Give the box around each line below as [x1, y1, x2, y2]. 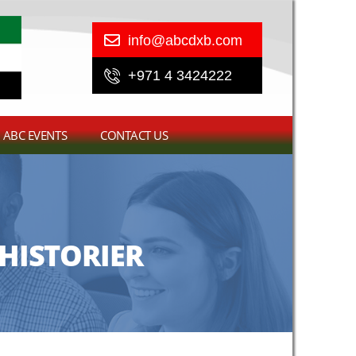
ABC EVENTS [2, 126, 68, 143]
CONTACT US [100, 126, 168, 143]
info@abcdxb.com [127, 33, 242, 48]
